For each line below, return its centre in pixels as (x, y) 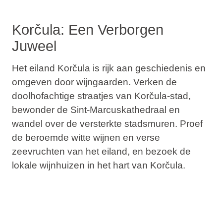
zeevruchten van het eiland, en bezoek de (101, 152)
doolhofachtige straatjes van (73, 96)
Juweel (34, 46)
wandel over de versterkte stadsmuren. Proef (107, 124)
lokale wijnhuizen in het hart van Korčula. (98, 166)
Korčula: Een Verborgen (87, 29)
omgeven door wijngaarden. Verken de (94, 82)
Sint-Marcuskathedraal (118, 110)
